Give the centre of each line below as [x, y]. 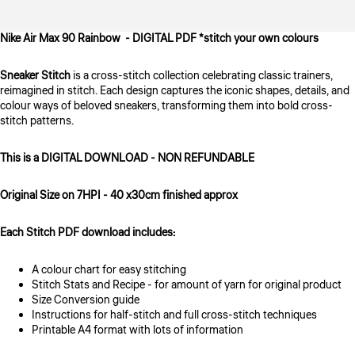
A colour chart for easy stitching [111, 270]
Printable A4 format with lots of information [137, 330]
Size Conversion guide [88, 300]
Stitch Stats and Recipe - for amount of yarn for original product [187, 285]
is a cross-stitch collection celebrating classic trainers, [202, 76]
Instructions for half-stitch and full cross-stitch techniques [174, 315]
